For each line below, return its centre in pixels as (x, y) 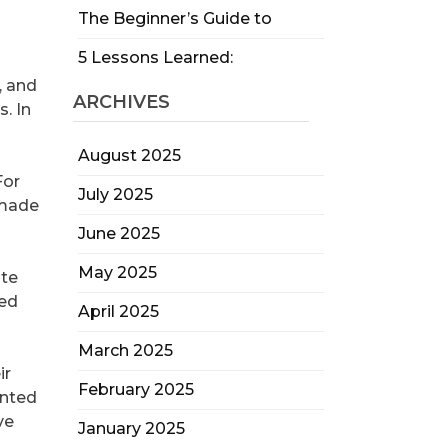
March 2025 (125, 350)
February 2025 (135, 389)
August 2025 (129, 155)
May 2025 (117, 272)
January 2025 (131, 428)
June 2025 (118, 233)
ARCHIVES (121, 102)
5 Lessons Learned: (155, 57)
